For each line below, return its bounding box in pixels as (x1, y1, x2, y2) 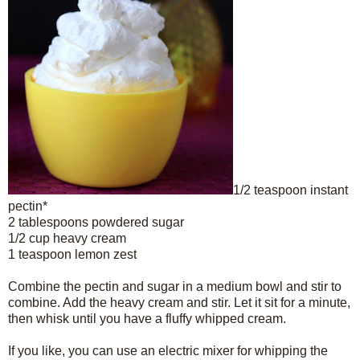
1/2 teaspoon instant (233, 182, 348, 197)
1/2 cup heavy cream (8, 231, 126, 245)
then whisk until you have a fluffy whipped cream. (8, 311, 286, 325)
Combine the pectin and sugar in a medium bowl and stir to (8, 279, 342, 293)
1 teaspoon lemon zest (8, 247, 137, 261)
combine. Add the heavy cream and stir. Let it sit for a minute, (8, 295, 350, 309)
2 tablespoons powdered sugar (8, 215, 184, 229)
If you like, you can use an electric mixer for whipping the (8, 343, 328, 358)
